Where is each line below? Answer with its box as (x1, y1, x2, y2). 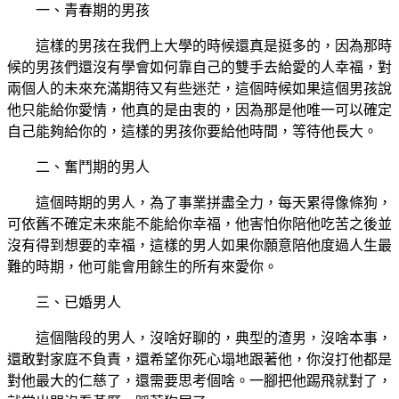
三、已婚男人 (36, 295, 121, 311)
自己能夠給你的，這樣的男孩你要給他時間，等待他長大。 (7, 124, 378, 140)
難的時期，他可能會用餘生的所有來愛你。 (7, 259, 278, 275)
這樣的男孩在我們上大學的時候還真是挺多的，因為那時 (36, 38, 392, 54)
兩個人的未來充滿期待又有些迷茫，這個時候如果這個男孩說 (7, 81, 392, 97)
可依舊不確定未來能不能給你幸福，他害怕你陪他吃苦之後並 (7, 216, 392, 232)
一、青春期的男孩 (36, 3, 150, 19)
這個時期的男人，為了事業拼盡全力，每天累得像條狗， (36, 195, 392, 211)
